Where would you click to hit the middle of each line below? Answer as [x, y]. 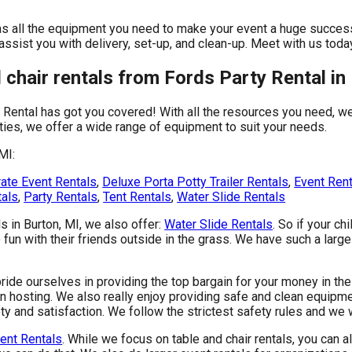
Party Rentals [61, 197]
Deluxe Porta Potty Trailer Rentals [196, 182]
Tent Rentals [137, 197]
